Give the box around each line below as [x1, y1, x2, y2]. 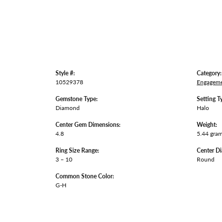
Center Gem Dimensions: [55, 120, 120, 129]
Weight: [197, 120, 217, 129]
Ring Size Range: [55, 146, 99, 155]
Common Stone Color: [55, 171, 114, 181]
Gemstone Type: [55, 94, 98, 104]
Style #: [55, 68, 75, 78]
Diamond [55, 103, 80, 112]
